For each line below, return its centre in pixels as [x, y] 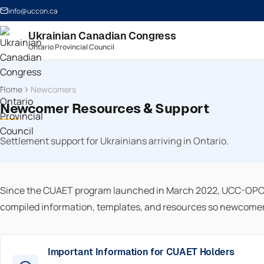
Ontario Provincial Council [71, 47]
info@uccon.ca [33, 11]
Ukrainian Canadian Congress [102, 35]
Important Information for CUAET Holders [141, 252]
